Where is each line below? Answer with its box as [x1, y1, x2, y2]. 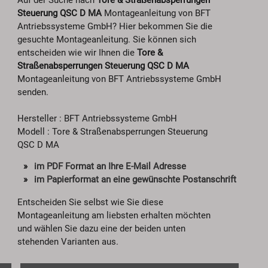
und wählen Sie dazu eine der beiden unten [17, 223, 185, 234]
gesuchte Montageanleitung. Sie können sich [17, 34, 196, 45]
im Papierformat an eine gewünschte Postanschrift [34, 174, 236, 185]
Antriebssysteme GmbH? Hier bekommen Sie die [17, 21, 212, 32]
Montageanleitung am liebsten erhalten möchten [17, 210, 211, 221]
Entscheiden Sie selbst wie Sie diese [17, 197, 163, 208]
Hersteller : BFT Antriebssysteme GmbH [17, 113, 177, 124]
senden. [17, 87, 48, 98]
